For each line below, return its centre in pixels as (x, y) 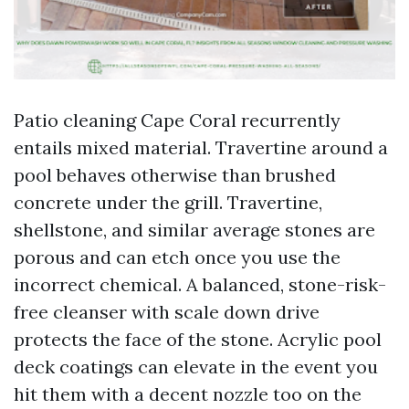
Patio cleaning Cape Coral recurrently (177, 120)
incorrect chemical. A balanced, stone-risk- (200, 284)
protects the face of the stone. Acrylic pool (198, 339)
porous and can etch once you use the (177, 257)
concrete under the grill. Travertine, (168, 202)
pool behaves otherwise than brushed (175, 175)
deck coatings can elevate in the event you (196, 367)
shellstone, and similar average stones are (194, 230)
